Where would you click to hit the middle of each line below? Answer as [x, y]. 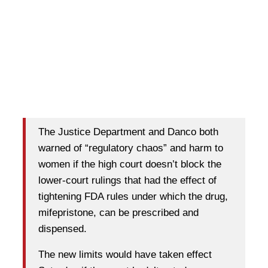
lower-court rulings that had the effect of [127, 181]
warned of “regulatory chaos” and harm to [131, 148]
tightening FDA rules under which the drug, [133, 197]
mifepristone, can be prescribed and [118, 213]
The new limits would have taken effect [125, 255]
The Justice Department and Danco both [128, 132]
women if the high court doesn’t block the [130, 165]
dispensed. [63, 229]
